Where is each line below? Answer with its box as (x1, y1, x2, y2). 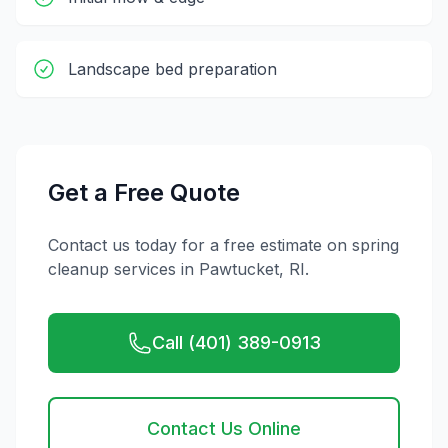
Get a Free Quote (48, 178, 240, 207)
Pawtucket (199, 259, 279, 279)
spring (352, 235, 399, 255)
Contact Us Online (147, 418, 301, 439)
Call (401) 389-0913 (151, 332, 321, 353)
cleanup (48, 259, 109, 279)
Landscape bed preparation (68, 59, 277, 79)
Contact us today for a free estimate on (48, 235, 352, 255)
